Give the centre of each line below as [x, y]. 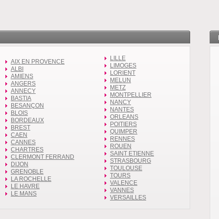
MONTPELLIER [131, 95]
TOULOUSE [126, 168]
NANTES [122, 109]
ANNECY [23, 91]
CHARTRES [27, 149]
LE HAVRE [25, 186]
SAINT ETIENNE [132, 153]
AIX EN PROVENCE [38, 61]
